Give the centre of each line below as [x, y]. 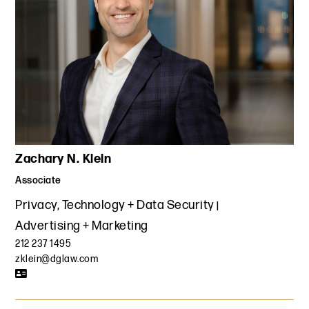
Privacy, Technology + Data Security [115, 205]
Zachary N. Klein [63, 159]
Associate [38, 180]
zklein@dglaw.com [57, 259]
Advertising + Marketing [82, 226]
